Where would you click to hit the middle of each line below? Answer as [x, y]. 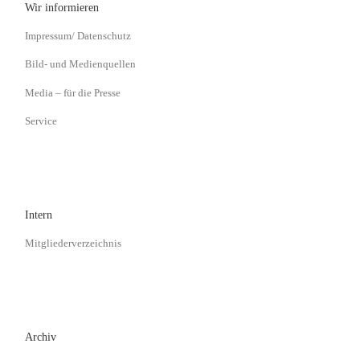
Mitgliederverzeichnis [74, 243]
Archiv [41, 337]
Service [41, 121]
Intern [39, 215]
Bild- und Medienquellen [81, 64]
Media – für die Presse [73, 92]
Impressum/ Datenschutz [78, 36]
